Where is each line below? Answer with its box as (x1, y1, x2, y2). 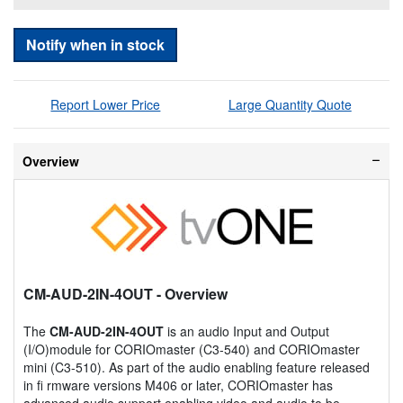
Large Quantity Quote (228, 94, 352, 113)
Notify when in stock (26, 33, 165, 55)
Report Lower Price (50, 94, 161, 113)
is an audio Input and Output (164, 321, 329, 340)
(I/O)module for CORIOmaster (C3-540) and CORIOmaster (23, 339, 360, 358)
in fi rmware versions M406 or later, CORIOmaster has (23, 375, 333, 394)
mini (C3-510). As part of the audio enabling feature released (23, 357, 370, 376)
